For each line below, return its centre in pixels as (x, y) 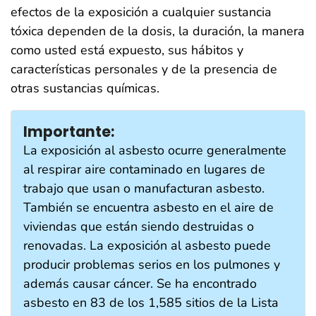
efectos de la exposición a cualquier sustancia (141, 12)
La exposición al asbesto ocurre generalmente (155, 150)
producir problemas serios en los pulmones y (152, 264)
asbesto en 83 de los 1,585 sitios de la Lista (151, 302)
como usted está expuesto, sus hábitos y (127, 50)
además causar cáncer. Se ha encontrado (140, 283)
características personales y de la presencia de (144, 69)
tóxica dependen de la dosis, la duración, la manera (158, 31)
